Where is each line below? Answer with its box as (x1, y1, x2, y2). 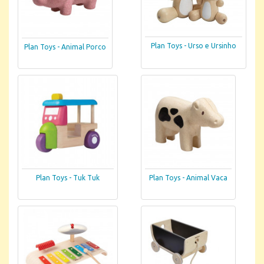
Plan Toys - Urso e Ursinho (151, 42, 236, 49)
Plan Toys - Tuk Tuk (36, 174, 100, 182)
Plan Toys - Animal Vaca (149, 174, 227, 182)
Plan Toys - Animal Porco (24, 43, 106, 51)
